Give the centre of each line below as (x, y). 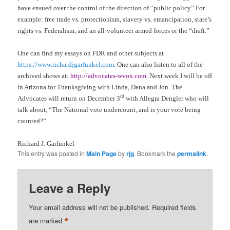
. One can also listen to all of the (159, 64)
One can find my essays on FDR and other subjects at (91, 53)
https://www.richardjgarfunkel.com (66, 64)
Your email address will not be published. (90, 207)
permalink (192, 153)
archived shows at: (44, 75)
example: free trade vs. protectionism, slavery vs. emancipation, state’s (115, 19)
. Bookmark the (156, 153)
